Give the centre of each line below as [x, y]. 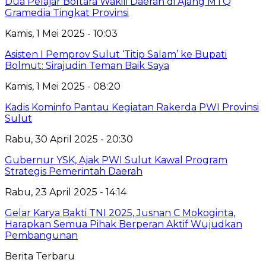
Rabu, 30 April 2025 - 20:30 [69, 139]
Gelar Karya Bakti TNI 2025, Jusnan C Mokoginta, [120, 213]
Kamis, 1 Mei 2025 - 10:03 [61, 33]
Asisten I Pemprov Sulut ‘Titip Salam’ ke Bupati [116, 54]
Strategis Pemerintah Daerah [74, 171]
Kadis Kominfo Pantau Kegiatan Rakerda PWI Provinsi [132, 107]
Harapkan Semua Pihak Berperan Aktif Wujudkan [123, 224]
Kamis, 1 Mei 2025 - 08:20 [63, 86]
